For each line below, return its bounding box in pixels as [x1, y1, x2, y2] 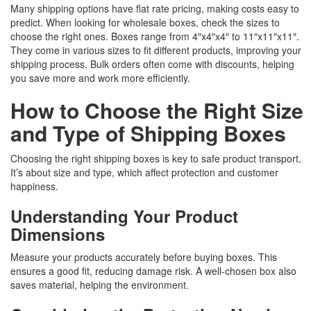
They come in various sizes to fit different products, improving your [10, 43, 301, 58]
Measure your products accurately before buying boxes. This [10, 250, 277, 264]
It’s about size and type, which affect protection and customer [10, 165, 278, 180]
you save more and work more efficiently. [10, 71, 190, 85]
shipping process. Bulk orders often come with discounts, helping [10, 57, 294, 72]
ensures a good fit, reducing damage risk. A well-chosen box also [10, 264, 296, 278]
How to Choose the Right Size [10, 95, 303, 126]
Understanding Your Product [10, 204, 238, 228]
